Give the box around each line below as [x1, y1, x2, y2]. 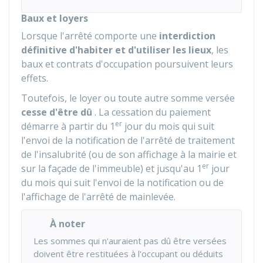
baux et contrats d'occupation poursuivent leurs [21, 58, 233, 70]
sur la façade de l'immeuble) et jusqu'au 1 [21, 162, 202, 175]
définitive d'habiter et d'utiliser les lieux [21, 43, 211, 56]
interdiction [159, 29, 215, 42]
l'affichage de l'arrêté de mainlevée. [21, 190, 176, 203]
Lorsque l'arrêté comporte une [21, 29, 159, 42]
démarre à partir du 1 [21, 120, 115, 133]
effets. [21, 72, 48, 85]
